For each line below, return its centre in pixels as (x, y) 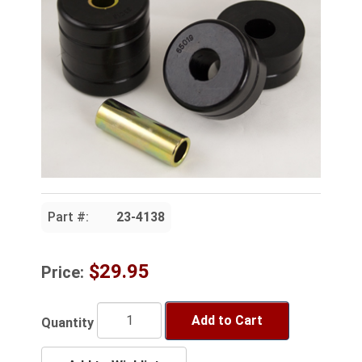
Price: (63, 272)
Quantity (67, 323)
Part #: (68, 217)
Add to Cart (227, 320)
